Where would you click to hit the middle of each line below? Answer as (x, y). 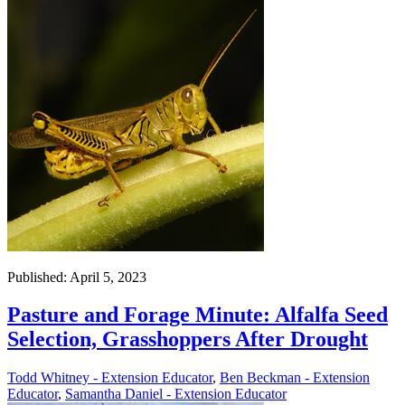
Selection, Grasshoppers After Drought (188, 339)
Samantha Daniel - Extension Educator (176, 394)
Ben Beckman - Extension (295, 378)
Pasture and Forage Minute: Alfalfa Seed (198, 315)
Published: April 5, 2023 (77, 277)
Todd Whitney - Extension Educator (110, 378)
